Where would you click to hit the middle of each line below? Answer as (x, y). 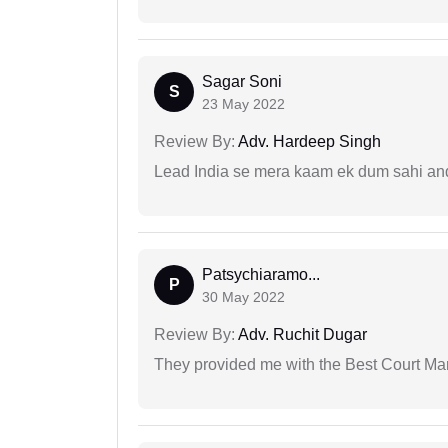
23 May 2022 (243, 104)
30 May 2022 (243, 297)
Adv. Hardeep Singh (308, 142)
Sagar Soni (242, 82)
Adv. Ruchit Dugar (301, 335)
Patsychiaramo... (261, 275)
